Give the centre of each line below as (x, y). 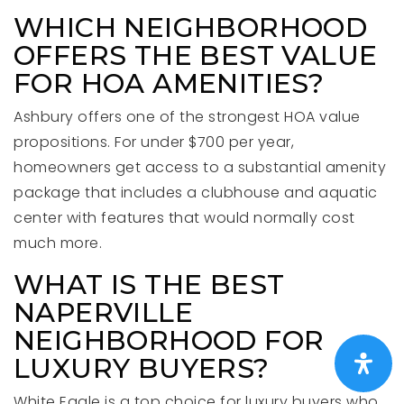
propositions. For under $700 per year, (154, 142)
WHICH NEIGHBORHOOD (191, 28)
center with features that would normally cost (184, 218)
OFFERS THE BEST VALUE (196, 55)
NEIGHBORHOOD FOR (169, 340)
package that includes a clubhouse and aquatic (196, 193)
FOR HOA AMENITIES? (169, 83)
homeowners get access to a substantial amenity (200, 167)
